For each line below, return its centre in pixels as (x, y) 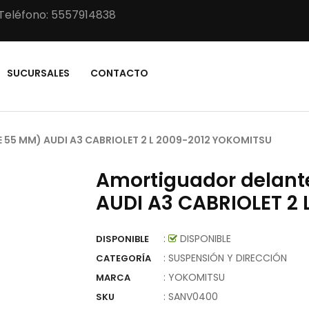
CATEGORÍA (123, 258)
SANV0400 (193, 297)
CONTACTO (119, 73)
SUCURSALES (38, 73)
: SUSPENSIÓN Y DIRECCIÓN (225, 258)
